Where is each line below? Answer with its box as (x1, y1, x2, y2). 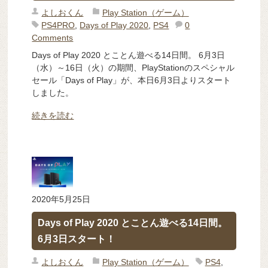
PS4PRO (41, 20, 75, 30)
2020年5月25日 (32, 194, 91, 205)
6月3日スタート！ (38, 234, 116, 245)
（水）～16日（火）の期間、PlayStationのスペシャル (32, 63, 235, 73)
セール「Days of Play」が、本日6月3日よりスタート (32, 75, 232, 86)
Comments (32, 32, 74, 42)
